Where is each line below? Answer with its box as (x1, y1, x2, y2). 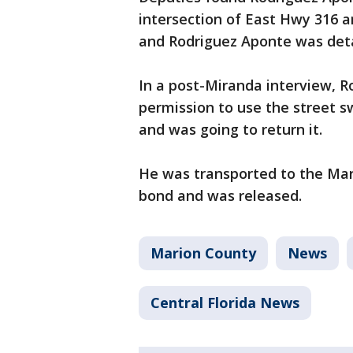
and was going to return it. (139, 120, 326, 139)
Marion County (150, 243, 256, 263)
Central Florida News (150, 293, 299, 313)
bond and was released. (139, 186, 306, 206)
